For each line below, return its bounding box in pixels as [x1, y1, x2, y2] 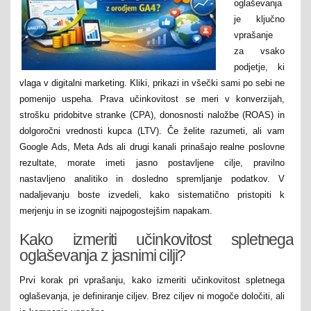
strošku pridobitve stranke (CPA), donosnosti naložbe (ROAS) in [19, 109, 285, 120]
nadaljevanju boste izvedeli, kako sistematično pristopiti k [19, 189, 285, 200]
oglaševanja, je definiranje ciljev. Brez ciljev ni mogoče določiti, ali [19, 290, 285, 301]
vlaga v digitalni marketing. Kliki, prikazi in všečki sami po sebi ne [19, 77, 285, 88]
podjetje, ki [234, 61, 285, 72]
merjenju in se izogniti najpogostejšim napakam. [19, 205, 212, 216]
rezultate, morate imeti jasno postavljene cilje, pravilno [19, 157, 285, 168]
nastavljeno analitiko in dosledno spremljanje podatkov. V [19, 173, 285, 184]
